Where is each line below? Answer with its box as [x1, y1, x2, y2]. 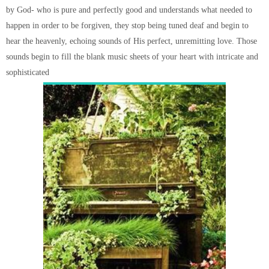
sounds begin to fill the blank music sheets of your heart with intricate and [6, 52, 258, 62]
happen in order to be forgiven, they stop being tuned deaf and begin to [6, 20, 249, 31]
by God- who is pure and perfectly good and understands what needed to [6, 5, 252, 15]
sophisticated [6, 67, 49, 77]
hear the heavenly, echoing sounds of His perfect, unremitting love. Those [6, 36, 257, 46]
